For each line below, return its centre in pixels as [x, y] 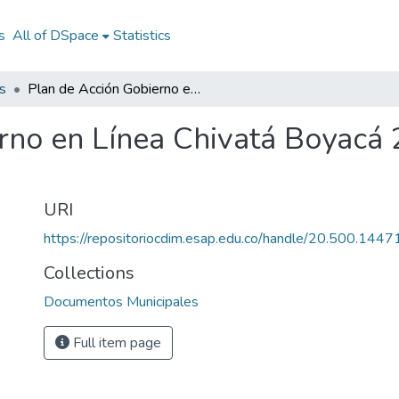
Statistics [142, 36]
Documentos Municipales [121, 302]
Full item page [115, 343]
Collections [89, 273]
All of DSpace [55, 36]
